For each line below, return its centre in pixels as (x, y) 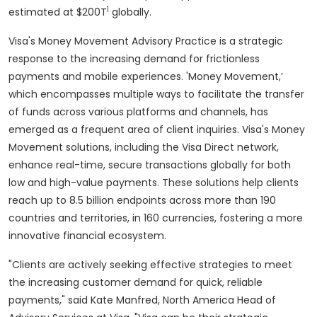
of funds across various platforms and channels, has (138, 112)
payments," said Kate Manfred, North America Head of (142, 300)
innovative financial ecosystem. (87, 236)
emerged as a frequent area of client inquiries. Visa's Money (157, 130)
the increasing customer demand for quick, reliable (136, 283)
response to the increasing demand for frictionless (134, 59)
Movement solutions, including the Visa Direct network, (144, 148)
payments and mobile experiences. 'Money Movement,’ (146, 77)
